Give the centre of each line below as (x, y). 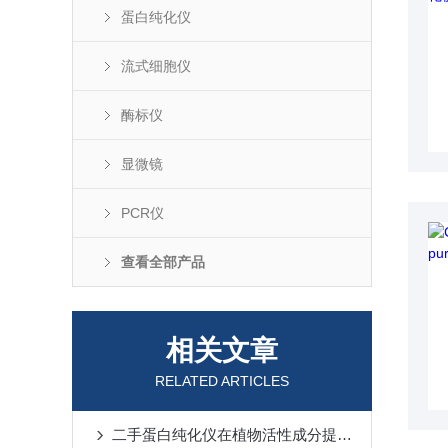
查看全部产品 (163, 262)
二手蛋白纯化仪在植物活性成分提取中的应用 (344, 434)
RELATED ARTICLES (222, 381)
